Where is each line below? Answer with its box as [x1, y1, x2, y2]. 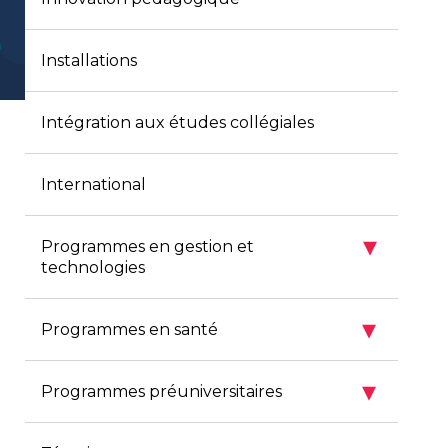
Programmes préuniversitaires [40, 382, 282, 401]
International [40, 175, 146, 194]
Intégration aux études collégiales [40, 113, 314, 132]
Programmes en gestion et [40, 237, 254, 256]
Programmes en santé [40, 320, 218, 339]
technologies [40, 258, 145, 277]
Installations [40, 51, 137, 70]
